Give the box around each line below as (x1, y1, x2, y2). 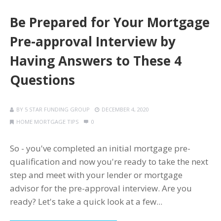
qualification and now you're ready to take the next (10, 156, 208, 168)
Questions (10, 71, 75, 89)
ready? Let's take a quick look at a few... (10, 196, 162, 208)
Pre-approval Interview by (10, 33, 176, 51)
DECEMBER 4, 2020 (102, 106, 149, 113)
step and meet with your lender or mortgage (10, 169, 183, 181)
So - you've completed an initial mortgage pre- (10, 143, 190, 154)
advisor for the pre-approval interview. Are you (10, 183, 192, 194)
